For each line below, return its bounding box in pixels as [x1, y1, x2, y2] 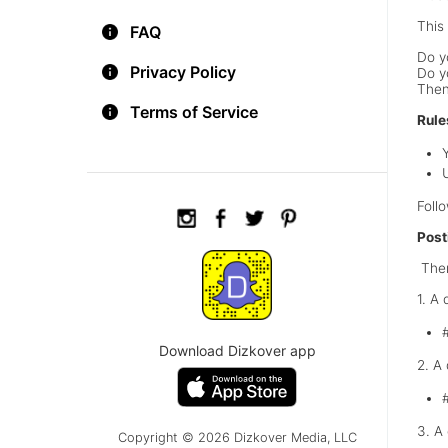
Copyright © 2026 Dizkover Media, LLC [117, 430, 357, 445]
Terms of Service [130, 102, 258, 122]
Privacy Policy [130, 62, 236, 82]
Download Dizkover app [158, 342, 316, 359]
